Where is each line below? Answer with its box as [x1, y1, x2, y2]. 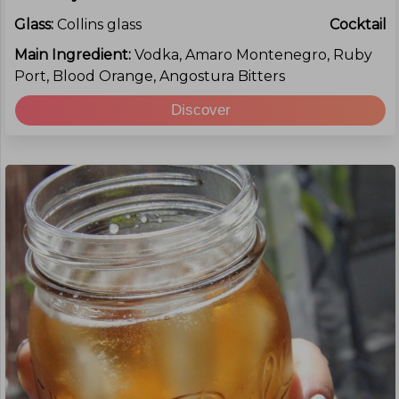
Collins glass [57, 16, 142, 33]
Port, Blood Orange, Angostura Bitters [14, 68, 285, 85]
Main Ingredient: [14, 46, 134, 63]
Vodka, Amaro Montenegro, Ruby [134, 46, 372, 63]
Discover [170, 102, 231, 118]
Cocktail [330, 16, 387, 33]
